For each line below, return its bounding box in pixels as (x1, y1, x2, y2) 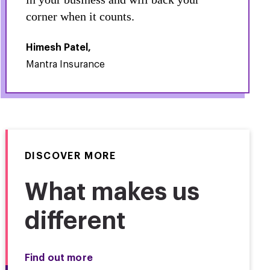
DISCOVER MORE (24, 151, 116, 161)
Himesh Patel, (25, 43, 91, 52)
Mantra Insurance (25, 60, 105, 69)
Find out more (24, 253, 93, 263)
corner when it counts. (25, 10, 134, 23)
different (24, 210, 125, 234)
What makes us (24, 181, 199, 205)
